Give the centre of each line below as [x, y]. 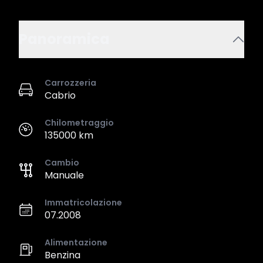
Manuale [64, 175]
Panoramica [64, 39]
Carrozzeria [70, 83]
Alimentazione [76, 242]
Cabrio [60, 95]
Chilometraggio [79, 123]
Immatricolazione [83, 203]
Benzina [63, 255]
